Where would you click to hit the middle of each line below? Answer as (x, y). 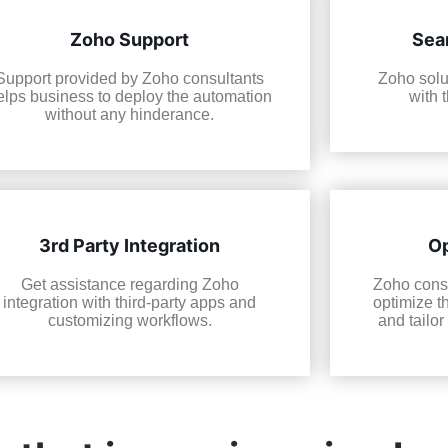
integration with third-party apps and (130, 302)
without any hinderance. (130, 115)
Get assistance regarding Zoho (129, 284)
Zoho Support (130, 40)
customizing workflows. (129, 320)
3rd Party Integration (130, 245)
